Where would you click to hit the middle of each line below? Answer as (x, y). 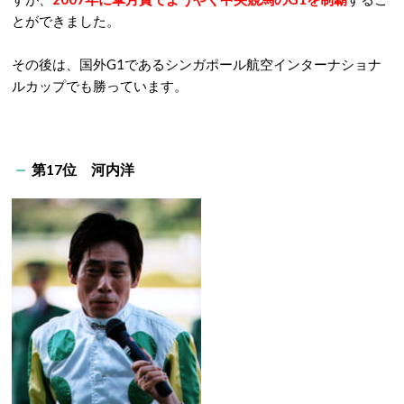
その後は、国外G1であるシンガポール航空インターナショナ (197, 64)
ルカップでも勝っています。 (100, 86)
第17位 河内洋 (83, 169)
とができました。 (66, 21)
